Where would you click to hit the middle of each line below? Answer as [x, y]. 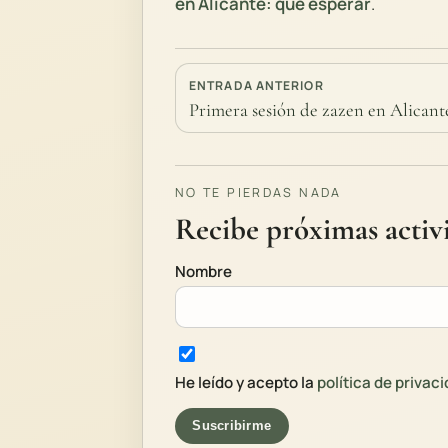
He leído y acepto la [246, 383]
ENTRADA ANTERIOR [256, 85]
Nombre [203, 271]
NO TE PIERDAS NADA [258, 192]
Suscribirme [232, 426]
